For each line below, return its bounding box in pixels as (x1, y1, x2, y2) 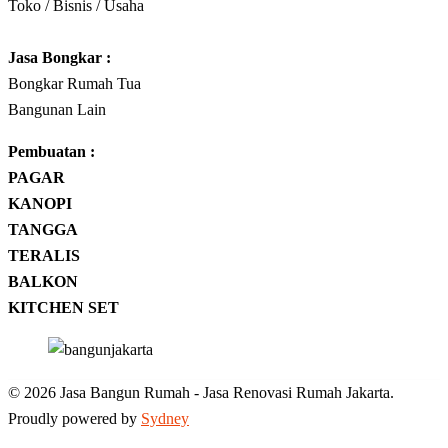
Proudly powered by (8, 410, 141, 427)
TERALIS (8, 247, 80, 264)
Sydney (141, 410, 189, 427)
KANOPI (8, 195, 72, 212)
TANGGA (8, 221, 78, 238)
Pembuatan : (8, 143, 95, 160)
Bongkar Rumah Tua (8, 75, 141, 92)
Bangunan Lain (8, 101, 106, 118)
